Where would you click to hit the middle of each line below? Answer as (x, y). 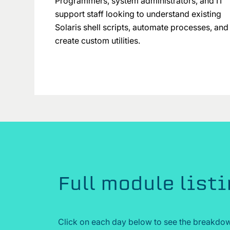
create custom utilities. (99, 41)
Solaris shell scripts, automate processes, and (142, 27)
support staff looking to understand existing (138, 14)
